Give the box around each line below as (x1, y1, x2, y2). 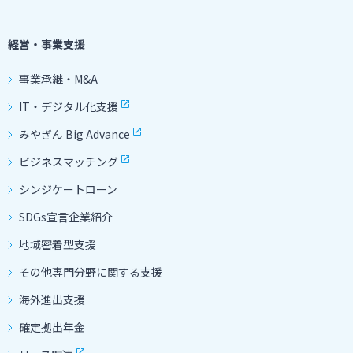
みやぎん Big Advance (19, 125, 130, 142)
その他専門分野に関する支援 (19, 263, 162, 280)
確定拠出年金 (19, 318, 85, 335)
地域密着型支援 (19, 236, 96, 252)
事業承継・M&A (19, 70, 98, 87)
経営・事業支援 (8, 36, 85, 53)
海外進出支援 (19, 291, 85, 307)
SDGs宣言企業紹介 (19, 208, 113, 225)
